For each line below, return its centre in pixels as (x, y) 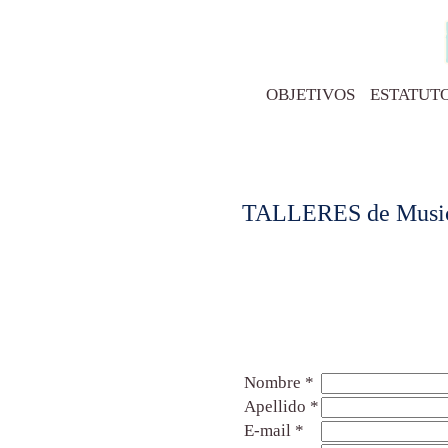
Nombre (274, 382)
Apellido (277, 406)
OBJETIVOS (310, 94)
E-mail (269, 430)
